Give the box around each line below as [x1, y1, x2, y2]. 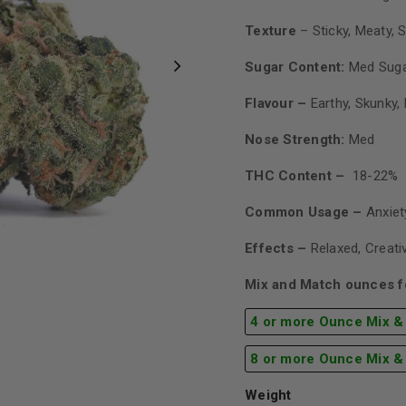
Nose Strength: [245, 131, 345, 148]
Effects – [245, 240, 311, 256]
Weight [245, 387, 292, 403]
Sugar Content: [245, 59, 349, 75]
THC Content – [245, 168, 345, 184]
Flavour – [245, 95, 307, 111]
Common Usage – [245, 204, 366, 220]
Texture [245, 23, 296, 39]
